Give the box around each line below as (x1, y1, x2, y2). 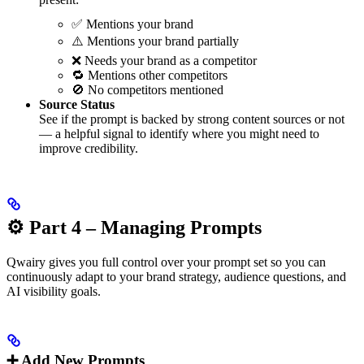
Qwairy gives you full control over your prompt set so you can (6, 254, 326, 269)
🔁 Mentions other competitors (71, 67, 227, 82)
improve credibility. (39, 141, 138, 155)
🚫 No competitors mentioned (71, 82, 223, 97)
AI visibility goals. (6, 284, 101, 298)
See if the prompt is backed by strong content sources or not (39, 111, 344, 126)
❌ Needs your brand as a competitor (71, 53, 257, 67)
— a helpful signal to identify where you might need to (39, 126, 319, 141)
